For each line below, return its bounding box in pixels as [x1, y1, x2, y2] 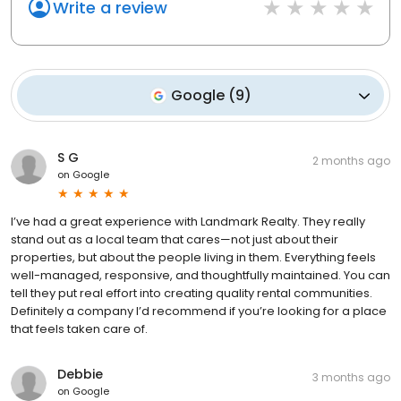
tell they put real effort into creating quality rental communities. [11, 285, 372, 303]
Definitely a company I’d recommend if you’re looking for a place [11, 303, 387, 320]
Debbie [57, 365, 103, 384]
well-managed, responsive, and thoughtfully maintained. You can [11, 267, 390, 285]
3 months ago [312, 370, 390, 386]
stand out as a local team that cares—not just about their [11, 231, 338, 249]
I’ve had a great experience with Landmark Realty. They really [11, 213, 365, 231]
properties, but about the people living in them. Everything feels [11, 249, 376, 267]
